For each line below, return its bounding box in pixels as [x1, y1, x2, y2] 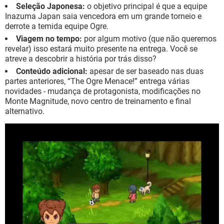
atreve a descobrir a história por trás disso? [5, 54, 156, 64]
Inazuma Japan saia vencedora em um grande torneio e [5, 11, 201, 21]
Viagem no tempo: [16, 34, 82, 44]
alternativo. [5, 106, 44, 116]
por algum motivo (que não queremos [82, 34, 216, 44]
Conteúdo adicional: [16, 66, 87, 76]
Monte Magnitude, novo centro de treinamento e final [5, 96, 191, 106]
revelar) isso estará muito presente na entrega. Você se [5, 44, 197, 54]
